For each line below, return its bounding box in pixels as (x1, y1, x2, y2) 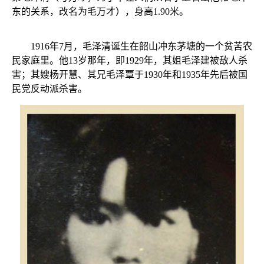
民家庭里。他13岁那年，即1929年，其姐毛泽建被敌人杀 (12, 55, 247, 65)
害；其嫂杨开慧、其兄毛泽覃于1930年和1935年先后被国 (12, 69, 247, 80)
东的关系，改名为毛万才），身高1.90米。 (12, 6, 189, 16)
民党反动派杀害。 (12, 83, 87, 94)
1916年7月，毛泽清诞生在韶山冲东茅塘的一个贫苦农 (12, 41, 252, 51)
